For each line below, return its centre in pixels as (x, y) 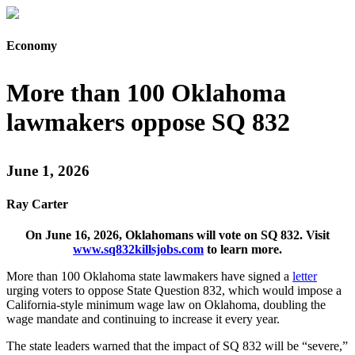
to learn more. (243, 249)
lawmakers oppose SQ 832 (148, 122)
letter (305, 276)
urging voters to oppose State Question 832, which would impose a (174, 290)
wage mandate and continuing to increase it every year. (143, 319)
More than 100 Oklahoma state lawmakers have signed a (149, 276)
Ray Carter (37, 204)
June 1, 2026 (48, 171)
